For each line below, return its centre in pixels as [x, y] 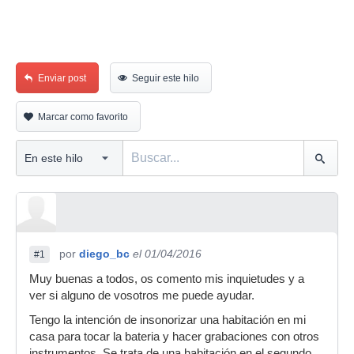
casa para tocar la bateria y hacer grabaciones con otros [174, 337]
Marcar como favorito [83, 117]
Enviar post [62, 78]
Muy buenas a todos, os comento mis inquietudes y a [167, 279]
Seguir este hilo [166, 78]
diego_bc [104, 254]
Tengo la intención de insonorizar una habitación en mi [168, 320]
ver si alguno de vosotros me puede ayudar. [142, 296]
